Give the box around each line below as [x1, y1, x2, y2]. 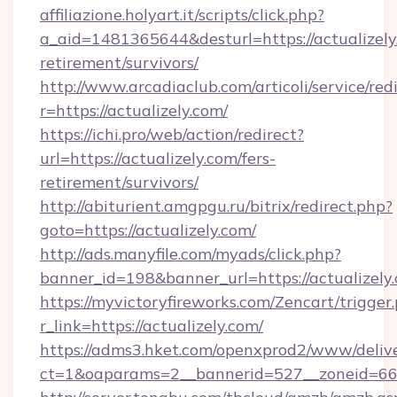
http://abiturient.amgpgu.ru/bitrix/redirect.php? [40, 196, 393, 216]
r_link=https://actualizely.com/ [40, 315, 263, 336]
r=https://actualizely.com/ [40, 100, 228, 121]
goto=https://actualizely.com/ [40, 220, 256, 240]
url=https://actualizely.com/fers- [40, 148, 276, 168]
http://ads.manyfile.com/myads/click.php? [40, 244, 341, 264]
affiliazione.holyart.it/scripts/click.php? [40, 4, 324, 25]
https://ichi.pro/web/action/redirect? [40, 124, 304, 144]
